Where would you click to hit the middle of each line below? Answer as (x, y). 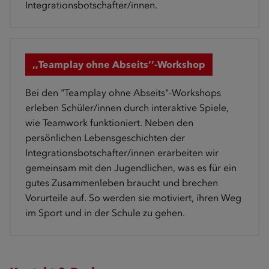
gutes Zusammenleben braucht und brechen (122, 183)
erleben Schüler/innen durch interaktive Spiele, (127, 107)
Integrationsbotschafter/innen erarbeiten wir (122, 153)
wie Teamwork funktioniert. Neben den (109, 122)
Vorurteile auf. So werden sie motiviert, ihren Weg (133, 198)
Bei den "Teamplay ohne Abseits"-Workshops (123, 92)
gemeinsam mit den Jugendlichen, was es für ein (131, 168)
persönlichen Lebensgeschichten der (105, 138)
